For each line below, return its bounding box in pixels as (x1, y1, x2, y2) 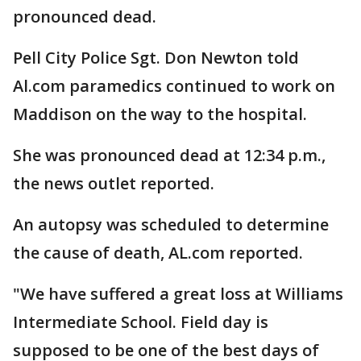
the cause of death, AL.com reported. (13, 242, 303, 263)
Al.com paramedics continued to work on (13, 75, 335, 97)
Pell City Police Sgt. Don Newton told (13, 47, 299, 68)
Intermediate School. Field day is (13, 311, 268, 333)
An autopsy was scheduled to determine (13, 214, 329, 235)
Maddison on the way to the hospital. (13, 103, 307, 125)
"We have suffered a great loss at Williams (13, 283, 343, 305)
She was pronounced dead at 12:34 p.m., (13, 144, 326, 166)
